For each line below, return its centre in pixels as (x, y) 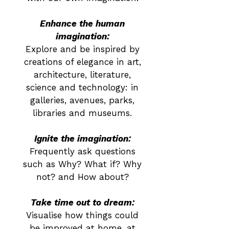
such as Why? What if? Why (82, 164)
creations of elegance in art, (82, 62)
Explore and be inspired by (82, 49)
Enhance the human (82, 24)
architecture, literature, (82, 75)
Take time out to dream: (82, 202)
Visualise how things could (82, 215)
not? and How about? (82, 177)
